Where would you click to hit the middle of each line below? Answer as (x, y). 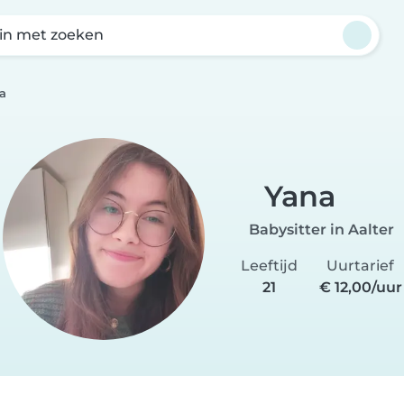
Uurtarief (360, 265)
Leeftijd (269, 265)
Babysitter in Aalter (321, 229)
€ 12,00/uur (360, 287)
